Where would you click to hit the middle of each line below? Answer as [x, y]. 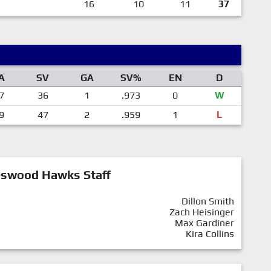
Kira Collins [210, 234]
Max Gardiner [204, 223]
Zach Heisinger [202, 212]
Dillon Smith [208, 201]
